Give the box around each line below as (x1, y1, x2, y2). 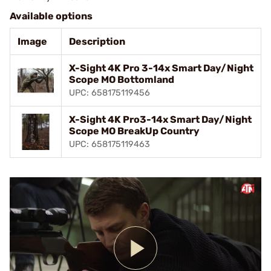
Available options (10, 10, 93, 22)
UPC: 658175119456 (69, 88, 150, 98)
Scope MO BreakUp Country (69, 125, 200, 137)
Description (69, 36, 125, 47)
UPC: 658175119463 (69, 139, 150, 149)
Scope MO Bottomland (69, 74, 174, 85)
